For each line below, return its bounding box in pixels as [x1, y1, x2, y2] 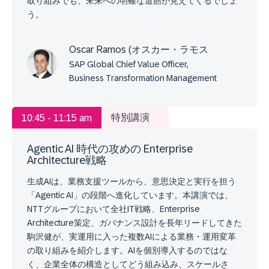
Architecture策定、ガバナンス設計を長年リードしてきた [27, 217, 242, 228]
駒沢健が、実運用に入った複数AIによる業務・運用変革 [27, 231, 236, 241]
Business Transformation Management [69, 73, 217, 83]
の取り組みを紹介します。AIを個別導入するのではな [27, 245, 228, 255]
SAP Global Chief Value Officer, [69, 59, 189, 69]
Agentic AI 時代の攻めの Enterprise [27, 142, 193, 155]
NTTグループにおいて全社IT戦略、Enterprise [27, 204, 200, 214]
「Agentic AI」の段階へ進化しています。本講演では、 [27, 190, 233, 200]
